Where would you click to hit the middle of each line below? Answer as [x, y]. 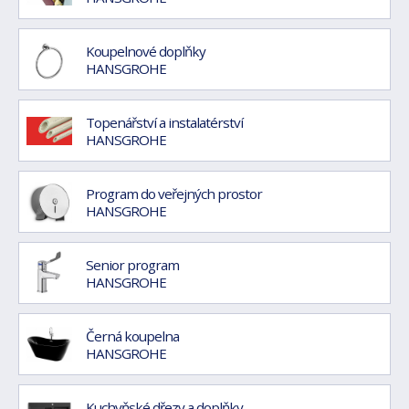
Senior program [132, 264]
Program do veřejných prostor [174, 193]
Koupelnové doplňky [146, 51]
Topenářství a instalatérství [164, 122]
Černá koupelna [132, 336]
